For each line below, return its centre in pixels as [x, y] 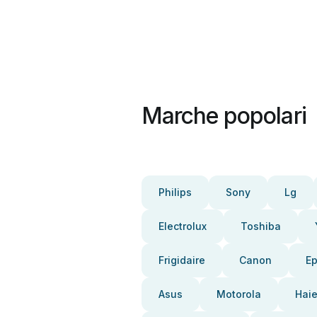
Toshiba [261, 226]
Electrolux [183, 226]
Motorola [239, 294]
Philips [175, 192]
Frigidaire [182, 260]
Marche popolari [224, 116]
